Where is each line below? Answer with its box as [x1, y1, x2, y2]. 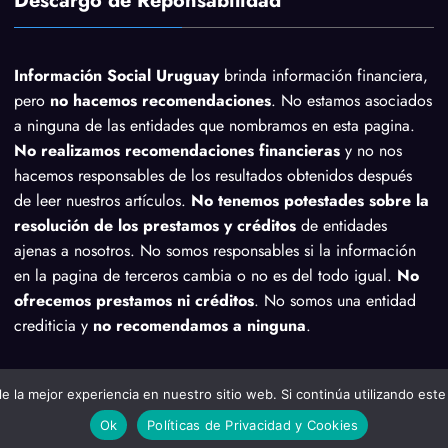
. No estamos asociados [271, 88, 433, 112]
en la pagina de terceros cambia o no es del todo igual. [14, 263, 398, 287]
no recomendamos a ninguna [93, 313, 307, 337]
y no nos [340, 138, 403, 162]
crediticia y [14, 313, 94, 337]
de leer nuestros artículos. [14, 188, 187, 212]
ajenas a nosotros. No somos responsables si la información [14, 238, 417, 262]
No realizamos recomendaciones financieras [14, 138, 341, 162]
